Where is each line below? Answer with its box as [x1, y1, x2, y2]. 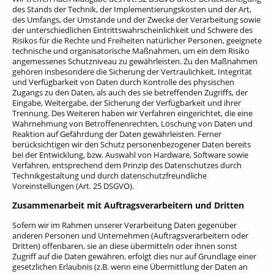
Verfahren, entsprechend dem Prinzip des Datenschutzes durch [12, 160, 242, 171]
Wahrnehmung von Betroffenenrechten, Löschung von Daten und [12, 118, 253, 130]
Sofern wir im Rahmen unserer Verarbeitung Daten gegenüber [12, 219, 237, 231]
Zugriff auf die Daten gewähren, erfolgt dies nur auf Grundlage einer [12, 250, 256, 262]
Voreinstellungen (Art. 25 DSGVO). [12, 180, 134, 192]
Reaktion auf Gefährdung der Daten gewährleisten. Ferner [12, 128, 221, 140]
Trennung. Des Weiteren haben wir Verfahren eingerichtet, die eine [12, 108, 253, 119]
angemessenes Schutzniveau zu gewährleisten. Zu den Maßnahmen [12, 56, 257, 67]
